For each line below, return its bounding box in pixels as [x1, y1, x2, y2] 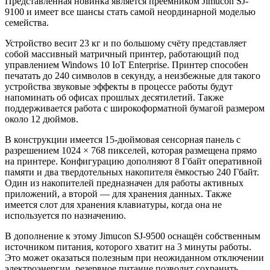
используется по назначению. [5, 210, 126, 221]
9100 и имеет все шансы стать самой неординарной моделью [5, 6, 256, 17]
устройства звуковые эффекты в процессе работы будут [5, 81, 233, 92]
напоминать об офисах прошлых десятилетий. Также [5, 92, 224, 102]
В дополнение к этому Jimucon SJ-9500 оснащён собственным [5, 230, 260, 241]
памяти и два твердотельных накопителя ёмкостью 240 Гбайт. [5, 166, 259, 177]
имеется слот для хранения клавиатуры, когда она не [5, 199, 222, 210]
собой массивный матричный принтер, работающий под [5, 48, 239, 59]
